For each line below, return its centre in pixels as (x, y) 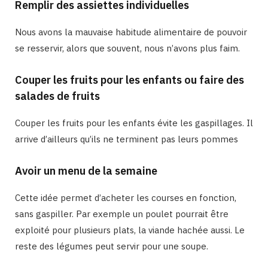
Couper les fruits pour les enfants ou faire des (130, 80)
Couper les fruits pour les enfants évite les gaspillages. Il (134, 123)
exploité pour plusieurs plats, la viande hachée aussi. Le (130, 230)
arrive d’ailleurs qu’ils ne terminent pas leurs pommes (127, 139)
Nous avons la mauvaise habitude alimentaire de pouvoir (131, 32)
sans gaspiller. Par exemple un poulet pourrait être (122, 214)
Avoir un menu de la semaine (86, 170)
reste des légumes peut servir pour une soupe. (112, 246)
